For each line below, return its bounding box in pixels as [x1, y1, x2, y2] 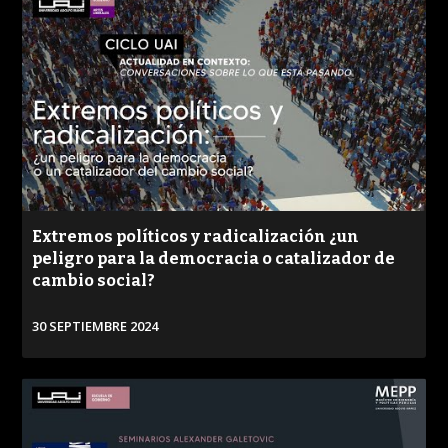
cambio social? [32, 271, 156, 291]
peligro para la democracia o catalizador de [32, 249, 396, 269]
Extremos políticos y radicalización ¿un [32, 227, 360, 247]
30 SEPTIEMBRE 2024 [32, 317, 159, 336]
